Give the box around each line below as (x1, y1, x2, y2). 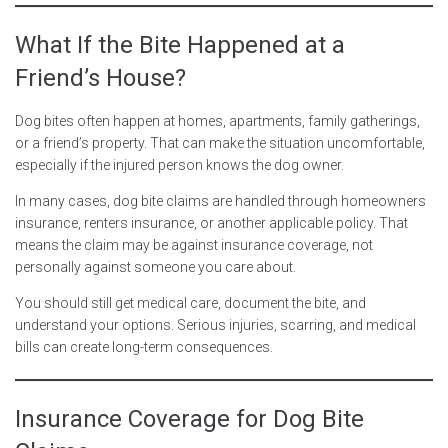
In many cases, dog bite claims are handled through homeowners (15, 192, 426, 209)
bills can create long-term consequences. (15, 338, 273, 355)
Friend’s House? (15, 63, 186, 92)
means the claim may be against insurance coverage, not (15, 236, 373, 253)
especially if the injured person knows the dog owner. (15, 156, 344, 173)
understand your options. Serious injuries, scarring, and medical (15, 316, 416, 333)
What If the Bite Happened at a (15, 30, 345, 59)
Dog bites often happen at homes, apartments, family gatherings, (15, 112, 420, 129)
